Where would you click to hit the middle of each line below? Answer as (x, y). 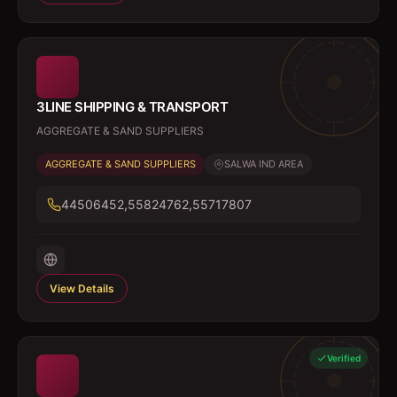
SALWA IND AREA (264, 164)
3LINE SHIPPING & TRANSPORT (132, 107)
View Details (82, 288)
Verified (344, 358)
